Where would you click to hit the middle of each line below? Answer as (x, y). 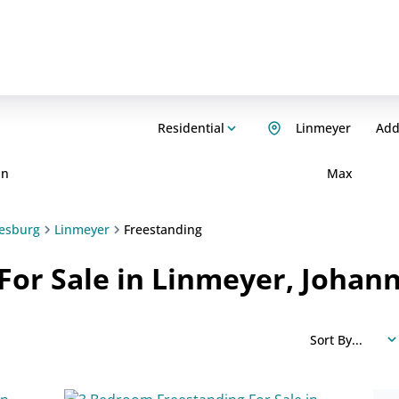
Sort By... (336, 339)
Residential (191, 128)
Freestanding (163, 229)
